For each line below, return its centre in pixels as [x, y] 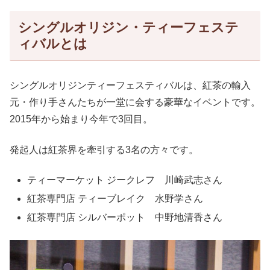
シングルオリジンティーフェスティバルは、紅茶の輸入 [130, 86]
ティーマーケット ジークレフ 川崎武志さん [125, 180]
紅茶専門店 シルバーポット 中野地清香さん [125, 218]
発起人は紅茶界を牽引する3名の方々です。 [104, 149]
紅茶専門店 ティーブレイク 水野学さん [115, 199]
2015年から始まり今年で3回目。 [81, 119]
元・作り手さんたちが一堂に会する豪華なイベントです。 [135, 102]
